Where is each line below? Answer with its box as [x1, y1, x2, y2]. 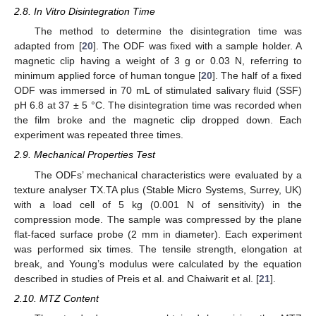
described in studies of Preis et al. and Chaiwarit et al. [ [14, 272, 259, 284]
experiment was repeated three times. [14, 129, 183, 141]
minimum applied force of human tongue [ [14, 70, 202, 82]
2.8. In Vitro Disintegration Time [14, 6, 155, 18]
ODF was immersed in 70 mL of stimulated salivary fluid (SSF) [14, 85, 302, 97]
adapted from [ [14, 40, 82, 52]
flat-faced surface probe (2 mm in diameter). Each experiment [14, 228, 302, 240]
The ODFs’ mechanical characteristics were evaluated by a [34, 169, 302, 181]
